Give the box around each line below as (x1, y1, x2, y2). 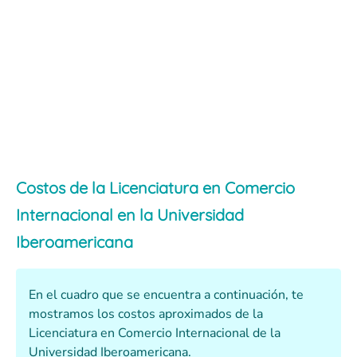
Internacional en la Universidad (16, 205, 244, 226)
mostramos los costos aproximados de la (29, 305, 263, 324)
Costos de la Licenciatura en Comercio (16, 178, 295, 198)
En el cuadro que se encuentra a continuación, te (29, 286, 304, 304)
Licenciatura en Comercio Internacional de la (29, 324, 280, 343)
